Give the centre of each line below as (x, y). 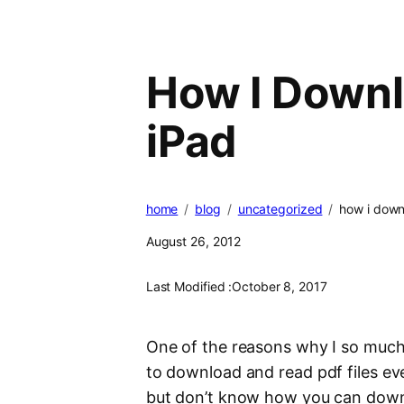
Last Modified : (189, 287)
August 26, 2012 (193, 242)
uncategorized (280, 209)
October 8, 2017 (280, 287)
